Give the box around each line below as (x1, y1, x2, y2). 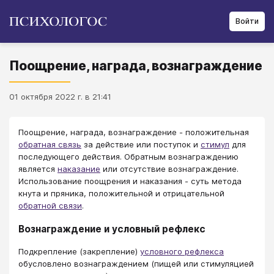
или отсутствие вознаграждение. (100, 164, 239, 174)
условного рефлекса (140, 246, 224, 256)
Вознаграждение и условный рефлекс (18, 223, 206, 235)
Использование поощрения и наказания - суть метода (18, 176, 242, 186)
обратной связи (18, 201, 82, 210)
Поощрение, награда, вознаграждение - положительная (18, 127, 249, 137)
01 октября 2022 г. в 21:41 (9, 92, 111, 102)
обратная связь (18, 139, 81, 149)
